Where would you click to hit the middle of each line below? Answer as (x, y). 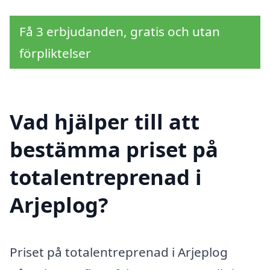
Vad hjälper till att (105, 121)
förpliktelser (55, 53)
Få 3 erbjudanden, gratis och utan (120, 32)
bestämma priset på (114, 149)
